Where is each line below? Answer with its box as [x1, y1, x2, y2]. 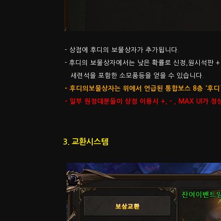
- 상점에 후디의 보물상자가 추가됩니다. [63, 46, 179, 53]
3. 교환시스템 [63, 138, 109, 146]
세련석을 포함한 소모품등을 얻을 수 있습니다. [63, 72, 204, 79]
